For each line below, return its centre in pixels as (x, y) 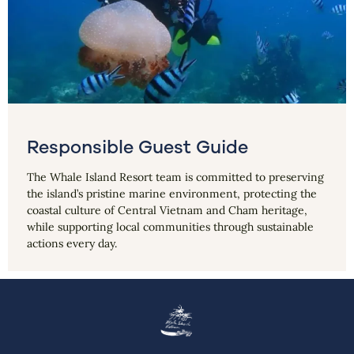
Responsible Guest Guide (137, 147)
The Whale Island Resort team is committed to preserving (175, 177)
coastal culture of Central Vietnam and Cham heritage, (167, 210)
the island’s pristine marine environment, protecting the (172, 193)
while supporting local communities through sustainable (170, 226)
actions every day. (72, 243)
